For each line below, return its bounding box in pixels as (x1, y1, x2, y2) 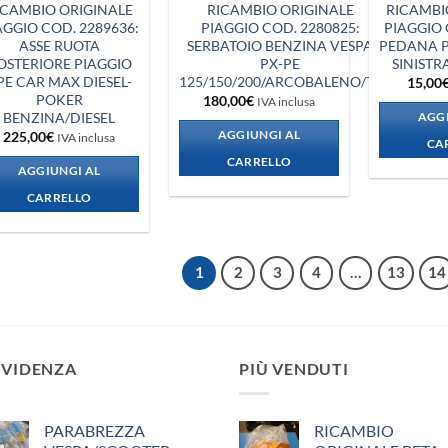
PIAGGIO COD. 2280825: (200, 18, 360, 36)
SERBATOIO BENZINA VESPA (187, 36, 374, 54)
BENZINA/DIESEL (3, 108, 115, 126)
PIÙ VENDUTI (239, 358, 349, 378)
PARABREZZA (44, 420, 145, 440)
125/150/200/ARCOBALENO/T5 (178, 72, 382, 90)
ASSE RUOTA (18, 36, 100, 54)
